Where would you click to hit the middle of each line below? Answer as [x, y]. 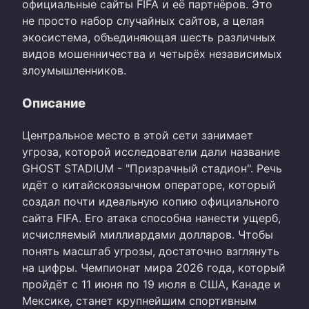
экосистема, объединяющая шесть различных [149, 37]
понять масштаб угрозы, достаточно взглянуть [151, 251]
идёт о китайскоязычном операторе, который [149, 185]
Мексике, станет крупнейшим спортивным [139, 300]
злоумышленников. [74, 70]
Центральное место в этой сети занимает [138, 135]
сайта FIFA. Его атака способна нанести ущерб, [151, 218]
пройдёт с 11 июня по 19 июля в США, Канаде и [151, 284]
